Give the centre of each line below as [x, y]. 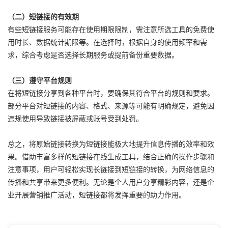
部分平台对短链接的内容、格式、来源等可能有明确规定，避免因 [111, 105]
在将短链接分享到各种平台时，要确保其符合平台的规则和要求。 [111, 93]
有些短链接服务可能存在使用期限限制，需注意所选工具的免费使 [111, 29]
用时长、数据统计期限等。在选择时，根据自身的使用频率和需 [107, 42]
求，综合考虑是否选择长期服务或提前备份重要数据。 [93, 54]
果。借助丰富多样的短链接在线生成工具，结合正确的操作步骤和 [111, 156]
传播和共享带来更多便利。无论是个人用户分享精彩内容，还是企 [111, 182]
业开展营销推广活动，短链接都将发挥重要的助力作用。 [97, 194]
